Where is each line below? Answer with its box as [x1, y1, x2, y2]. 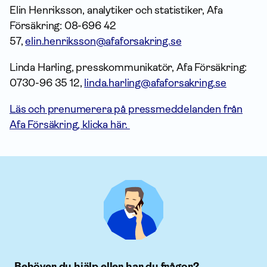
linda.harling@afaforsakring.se [84, 77, 226, 89]
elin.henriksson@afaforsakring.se [25, 35, 182, 47]
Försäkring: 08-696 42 [10, 20, 117, 32]
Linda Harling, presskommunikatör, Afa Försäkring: [10, 61, 247, 73]
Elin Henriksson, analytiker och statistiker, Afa [10, 4, 223, 16]
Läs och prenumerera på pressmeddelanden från [10, 103, 243, 115]
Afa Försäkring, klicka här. [10, 119, 130, 131]
